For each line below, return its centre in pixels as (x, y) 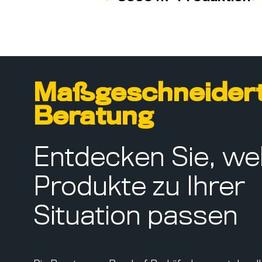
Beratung (93, 118)
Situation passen (136, 217)
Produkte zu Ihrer (139, 188)
